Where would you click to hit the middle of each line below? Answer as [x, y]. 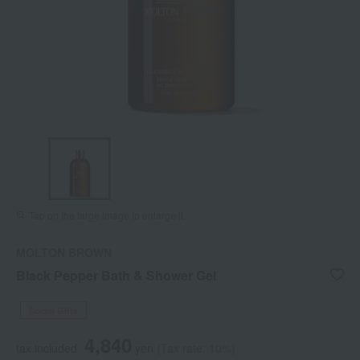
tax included [47, 348]
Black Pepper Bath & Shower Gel [116, 276]
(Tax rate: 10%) [196, 348]
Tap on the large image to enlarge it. [107, 215]
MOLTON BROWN [64, 253]
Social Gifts [53, 311]
